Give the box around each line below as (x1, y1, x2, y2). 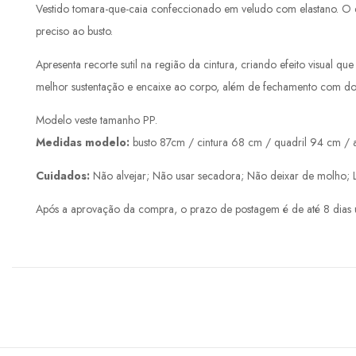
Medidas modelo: (36, 134, 133, 151)
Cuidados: (36, 168, 90, 184)
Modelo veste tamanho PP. (36, 112, 157, 129)
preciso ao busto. (36, 23, 113, 40)
